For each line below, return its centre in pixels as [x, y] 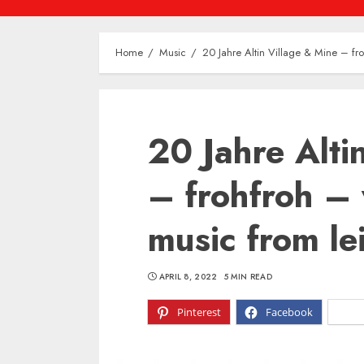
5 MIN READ [248, 277]
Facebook [289, 312]
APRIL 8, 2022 [188, 277]
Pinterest [199, 312]
